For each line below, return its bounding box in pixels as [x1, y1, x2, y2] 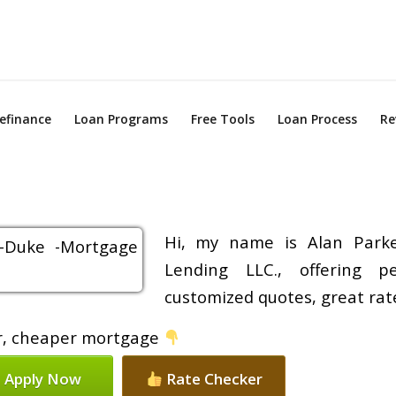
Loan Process [278, 110, 358, 127]
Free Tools [191, 110, 255, 127]
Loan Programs [74, 110, 169, 127]
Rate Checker [162, 369, 263, 390]
